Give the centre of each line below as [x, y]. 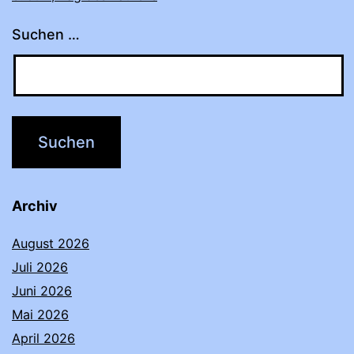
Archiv [35, 205]
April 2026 [43, 338]
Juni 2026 [42, 290]
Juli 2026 [40, 267]
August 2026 [51, 243]
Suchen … [46, 34]
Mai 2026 [40, 314]
